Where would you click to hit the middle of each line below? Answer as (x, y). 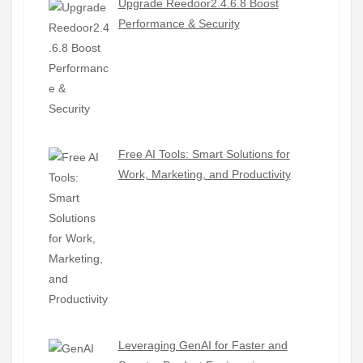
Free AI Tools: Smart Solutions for (204, 154)
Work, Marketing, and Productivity (204, 175)
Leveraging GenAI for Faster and (203, 345)
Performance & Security (179, 24)
